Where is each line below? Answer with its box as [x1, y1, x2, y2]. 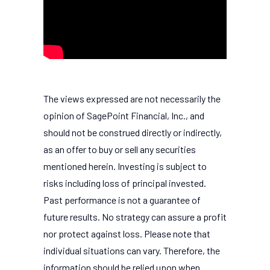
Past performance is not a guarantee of [43, 194, 201, 206]
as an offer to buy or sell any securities [43, 143, 196, 155]
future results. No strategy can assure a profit [43, 211, 227, 222]
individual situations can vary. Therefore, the [43, 245, 220, 256]
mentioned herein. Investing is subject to [43, 160, 207, 172]
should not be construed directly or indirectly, [43, 127, 222, 138]
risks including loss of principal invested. [43, 177, 206, 189]
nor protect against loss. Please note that [43, 228, 210, 239]
